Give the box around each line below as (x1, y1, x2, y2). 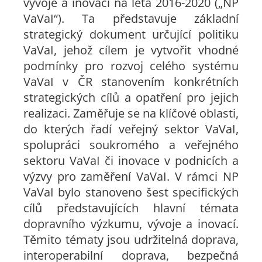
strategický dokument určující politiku (23, 26, 239, 42)
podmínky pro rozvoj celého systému (23, 58, 239, 74)
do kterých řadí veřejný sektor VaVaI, (23, 121, 239, 137)
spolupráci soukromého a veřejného (23, 137, 239, 153)
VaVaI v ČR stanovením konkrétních (23, 74, 239, 89)
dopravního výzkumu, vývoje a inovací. (23, 216, 239, 232)
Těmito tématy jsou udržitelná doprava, (23, 232, 239, 247)
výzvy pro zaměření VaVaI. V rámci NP (23, 168, 239, 184)
